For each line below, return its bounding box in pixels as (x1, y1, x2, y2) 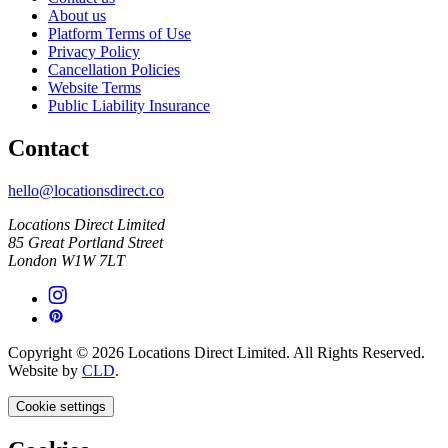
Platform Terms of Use (48, 25, 191, 43)
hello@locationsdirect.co (8, 182, 164, 200)
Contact (8, 135, 89, 162)
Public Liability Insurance (48, 97, 210, 115)
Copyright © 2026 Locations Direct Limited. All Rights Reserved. (8, 344, 425, 362)
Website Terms (48, 79, 141, 97)
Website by (8, 362, 82, 380)
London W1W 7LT (8, 252, 125, 270)
